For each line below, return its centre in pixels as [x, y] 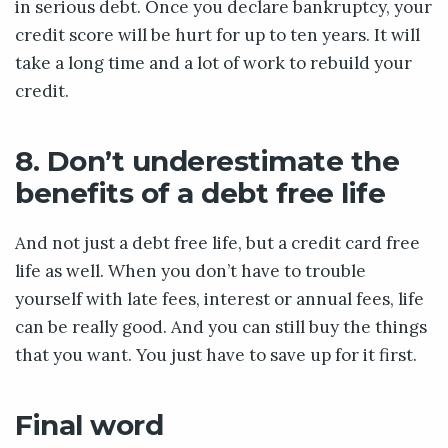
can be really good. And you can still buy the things [221, 327]
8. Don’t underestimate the [207, 161]
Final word [89, 425]
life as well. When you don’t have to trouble [190, 271]
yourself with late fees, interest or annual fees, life [219, 299]
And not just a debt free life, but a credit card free [217, 243]
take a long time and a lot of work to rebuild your [213, 63]
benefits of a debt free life [200, 193]
